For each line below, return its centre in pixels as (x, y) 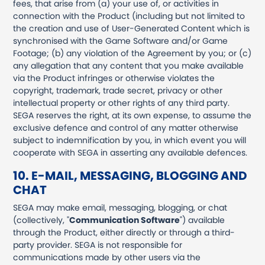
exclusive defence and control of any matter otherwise (126, 128)
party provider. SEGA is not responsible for (98, 245)
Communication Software (125, 220)
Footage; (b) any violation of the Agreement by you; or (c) (132, 53)
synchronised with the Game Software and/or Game (121, 41)
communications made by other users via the (107, 257)
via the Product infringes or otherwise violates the (114, 78)
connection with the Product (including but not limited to (129, 16)
